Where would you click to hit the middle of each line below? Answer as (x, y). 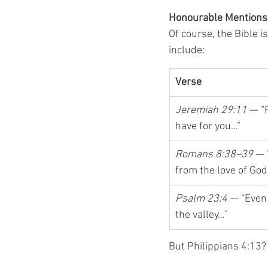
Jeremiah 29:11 (211, 110)
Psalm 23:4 (201, 199)
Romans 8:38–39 (214, 155)
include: (187, 51)
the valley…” (202, 215)
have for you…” (208, 127)
